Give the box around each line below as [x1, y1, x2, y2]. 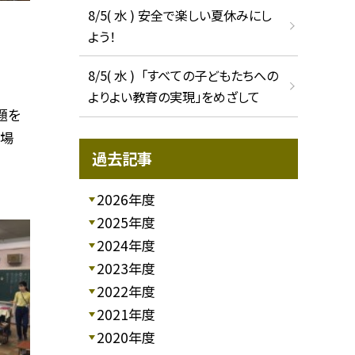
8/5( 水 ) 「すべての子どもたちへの [87, 66, 278, 86]
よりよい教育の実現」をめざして [87, 87, 260, 107]
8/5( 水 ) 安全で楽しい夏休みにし [87, 5, 272, 25]
